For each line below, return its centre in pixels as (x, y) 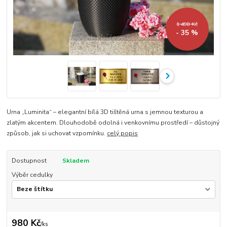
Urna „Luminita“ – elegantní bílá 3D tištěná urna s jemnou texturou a (105, 112)
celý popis (123, 134)
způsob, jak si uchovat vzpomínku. (57, 134)
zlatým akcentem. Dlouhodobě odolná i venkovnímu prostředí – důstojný (113, 123)
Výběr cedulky (32, 175)
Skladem (75, 161)
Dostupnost (29, 161)
